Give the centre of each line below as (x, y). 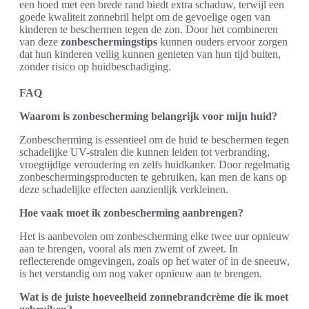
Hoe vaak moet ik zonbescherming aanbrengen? (131, 212)
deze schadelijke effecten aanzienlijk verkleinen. (124, 189)
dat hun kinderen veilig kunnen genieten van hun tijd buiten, (150, 54)
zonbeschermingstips (109, 41)
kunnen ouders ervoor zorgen (222, 41)
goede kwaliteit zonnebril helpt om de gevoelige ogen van (145, 17)
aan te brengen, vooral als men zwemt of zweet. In (129, 248)
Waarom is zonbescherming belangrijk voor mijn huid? (148, 116)
